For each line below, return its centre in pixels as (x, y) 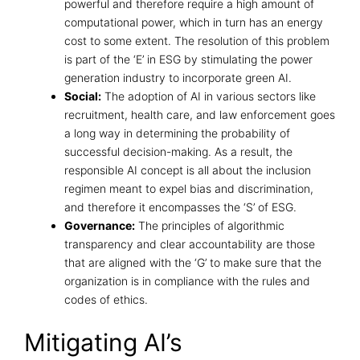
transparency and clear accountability (164, 243)
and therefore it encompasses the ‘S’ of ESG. (180, 207)
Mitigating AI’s (103, 342)
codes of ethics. (109, 299)
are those (289, 243)
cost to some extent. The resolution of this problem (197, 40)
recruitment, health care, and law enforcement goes (200, 114)
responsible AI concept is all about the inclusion (188, 170)
